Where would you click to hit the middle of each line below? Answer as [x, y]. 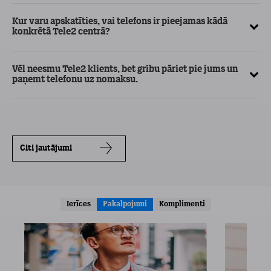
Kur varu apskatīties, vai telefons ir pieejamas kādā [120, 22]
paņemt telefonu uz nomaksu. [75, 80]
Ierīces [78, 204]
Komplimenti [182, 204]
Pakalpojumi [125, 204]
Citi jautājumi [46, 149]
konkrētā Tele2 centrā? [61, 32]
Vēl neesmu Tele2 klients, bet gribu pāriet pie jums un [125, 70]
